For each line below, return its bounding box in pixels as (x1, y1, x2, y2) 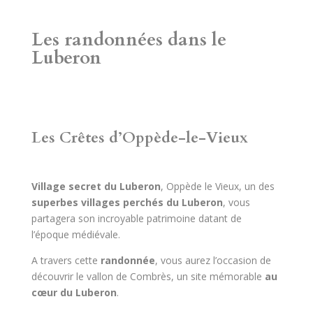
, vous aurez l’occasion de (154, 253, 271, 267)
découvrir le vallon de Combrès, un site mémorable (31, 269, 265, 283)
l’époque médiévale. (31, 227, 120, 241)
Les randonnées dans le (31, 27, 226, 52)
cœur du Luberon (31, 285, 117, 299)
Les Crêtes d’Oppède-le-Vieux (31, 126, 248, 148)
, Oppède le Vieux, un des (160, 179, 275, 193)
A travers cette (31, 253, 101, 267)
